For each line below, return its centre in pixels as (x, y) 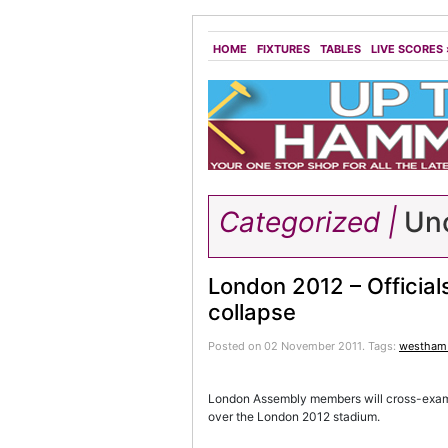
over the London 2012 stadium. (294, 416)
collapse (252, 312)
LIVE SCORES (407, 49)
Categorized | (308, 222)
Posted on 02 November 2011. (288, 346)
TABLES (340, 49)
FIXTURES (283, 49)
